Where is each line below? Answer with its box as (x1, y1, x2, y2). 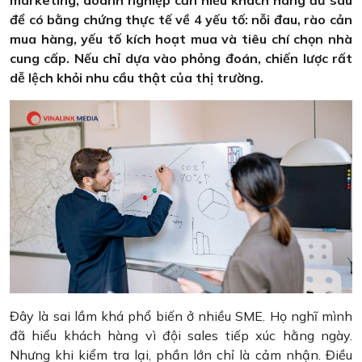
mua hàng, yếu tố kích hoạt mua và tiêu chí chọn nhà (10, 31, 352, 48)
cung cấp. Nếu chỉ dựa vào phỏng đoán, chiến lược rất (10, 50, 352, 67)
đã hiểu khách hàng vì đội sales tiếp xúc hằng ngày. (10, 326, 352, 343)
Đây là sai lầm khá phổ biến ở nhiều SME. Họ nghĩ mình (10, 307, 352, 324)
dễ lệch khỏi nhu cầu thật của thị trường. (10, 69, 263, 86)
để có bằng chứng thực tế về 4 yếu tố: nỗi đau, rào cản (10, 11, 352, 28)
